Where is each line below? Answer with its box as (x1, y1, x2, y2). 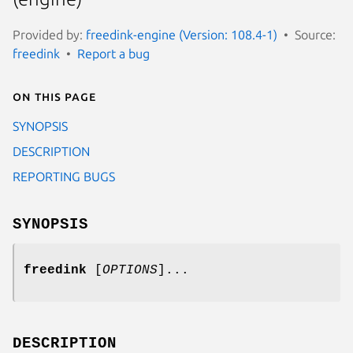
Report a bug (77, 46, 150, 61)
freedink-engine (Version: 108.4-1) (86, 27, 277, 42)
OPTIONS (102, 262, 158, 277)
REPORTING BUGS (13, 169, 115, 184)
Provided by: (13, 27, 86, 42)
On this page (13, 88, 96, 103)
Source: (295, 27, 336, 42)
